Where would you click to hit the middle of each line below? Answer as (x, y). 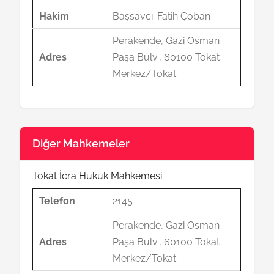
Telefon (57, 201)
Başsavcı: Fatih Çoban (162, 16)
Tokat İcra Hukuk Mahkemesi (98, 176)
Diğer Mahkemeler (81, 143)
